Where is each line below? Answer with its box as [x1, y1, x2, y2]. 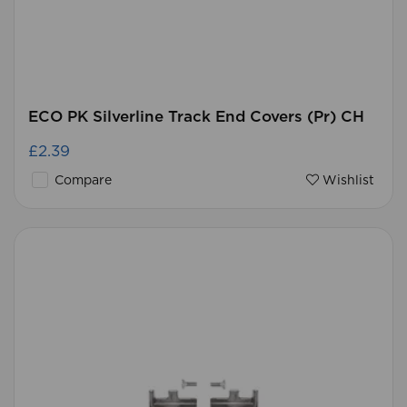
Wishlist [319, 174, 374, 187]
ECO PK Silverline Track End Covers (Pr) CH [28, 109, 364, 124]
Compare [51, 174, 112, 187]
